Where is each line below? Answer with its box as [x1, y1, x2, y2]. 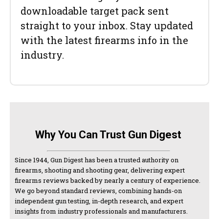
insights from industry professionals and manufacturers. [15, 206, 188, 216]
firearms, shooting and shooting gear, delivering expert [15, 165, 185, 175]
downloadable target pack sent [21, 4, 169, 17]
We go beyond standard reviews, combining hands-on [15, 186, 182, 195]
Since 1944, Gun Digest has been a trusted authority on [15, 155, 178, 164]
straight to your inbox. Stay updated [21, 19, 193, 32]
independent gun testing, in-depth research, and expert [15, 196, 183, 205]
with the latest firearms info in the [21, 33, 188, 46]
